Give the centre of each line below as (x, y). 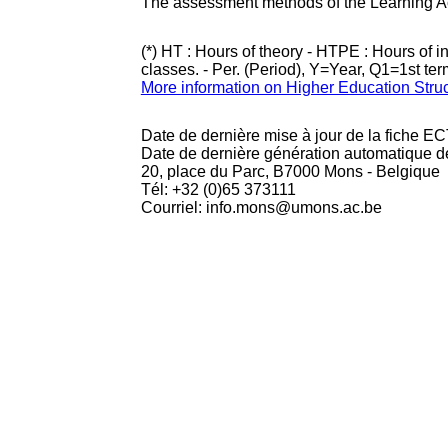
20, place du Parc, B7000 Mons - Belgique (290, 171)
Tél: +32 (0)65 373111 (218, 189)
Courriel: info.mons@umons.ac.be (261, 207)
